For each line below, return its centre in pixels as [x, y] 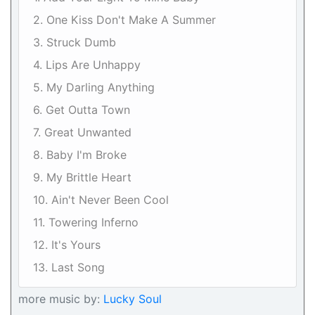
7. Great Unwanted [82, 132]
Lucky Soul [131, 299]
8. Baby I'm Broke [80, 155]
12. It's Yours [67, 245]
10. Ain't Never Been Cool [101, 200]
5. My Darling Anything [94, 87]
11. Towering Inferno [86, 222]
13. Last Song [69, 267]
